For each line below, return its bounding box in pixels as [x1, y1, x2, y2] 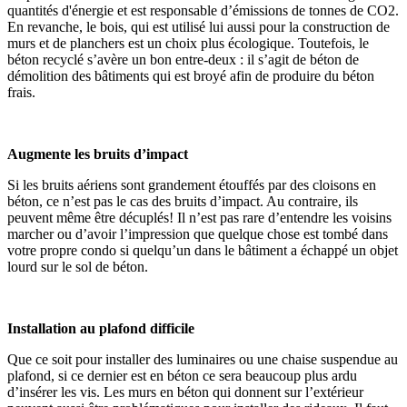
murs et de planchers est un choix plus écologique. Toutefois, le [7, 35, 369, 51]
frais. [7, 84, 35, 100]
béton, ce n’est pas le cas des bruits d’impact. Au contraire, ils [7, 193, 358, 209]
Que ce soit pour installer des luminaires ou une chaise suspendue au [7, 351, 398, 367]
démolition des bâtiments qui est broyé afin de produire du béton [7, 67, 374, 84]
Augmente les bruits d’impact [7, 145, 188, 162]
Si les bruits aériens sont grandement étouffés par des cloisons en [7, 176, 376, 193]
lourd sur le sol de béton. [7, 258, 148, 274]
